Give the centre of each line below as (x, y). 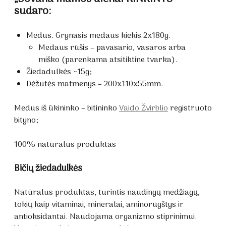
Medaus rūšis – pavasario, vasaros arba (112, 48)
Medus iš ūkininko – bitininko (67, 108)
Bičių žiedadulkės (48, 168)
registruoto (190, 108)
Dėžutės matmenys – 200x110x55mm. (95, 84)
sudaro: (33, 11)
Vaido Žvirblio (144, 108)
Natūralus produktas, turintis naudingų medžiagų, (107, 192)
